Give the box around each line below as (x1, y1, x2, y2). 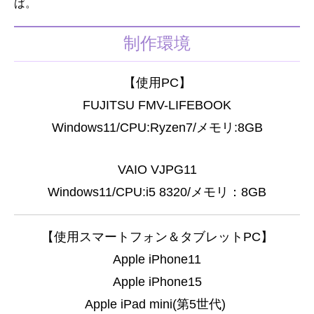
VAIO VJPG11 (117, 162, 197, 177)
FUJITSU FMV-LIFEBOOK (83, 97, 231, 112)
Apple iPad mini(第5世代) (85, 296, 229, 311)
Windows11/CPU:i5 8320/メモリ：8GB (48, 184, 266, 199)
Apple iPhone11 (113, 252, 201, 266)
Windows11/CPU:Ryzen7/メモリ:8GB (51, 120, 263, 135)
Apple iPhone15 (112, 274, 202, 289)
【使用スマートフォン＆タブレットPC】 (41, 229, 273, 244)
